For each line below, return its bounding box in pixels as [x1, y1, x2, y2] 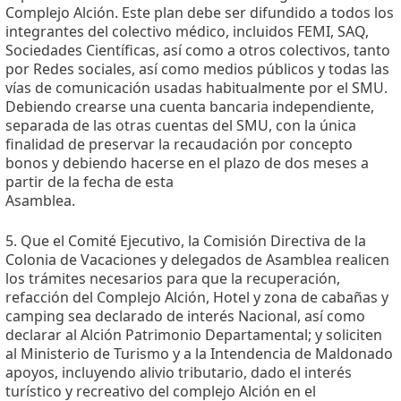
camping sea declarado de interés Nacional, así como [5, 305, 365, 326]
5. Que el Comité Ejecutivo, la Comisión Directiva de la [5, 230, 366, 251]
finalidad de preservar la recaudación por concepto [5, 133, 353, 154]
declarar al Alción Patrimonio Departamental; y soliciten [5, 324, 382, 345]
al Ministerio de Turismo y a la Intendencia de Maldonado [5, 343, 393, 363]
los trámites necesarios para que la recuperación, [5, 268, 340, 288]
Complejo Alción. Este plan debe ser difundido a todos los [5, 2, 394, 22]
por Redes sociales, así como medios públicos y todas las [5, 58, 389, 79]
